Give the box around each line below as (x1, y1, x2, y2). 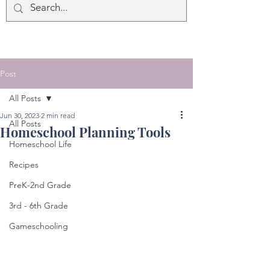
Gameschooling (9, 221, 68, 231)
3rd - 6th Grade (9, 200, 68, 211)
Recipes (9, 159, 39, 170)
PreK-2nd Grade (9, 180, 71, 190)
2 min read (41, 111, 75, 120)
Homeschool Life (9, 139, 72, 149)
